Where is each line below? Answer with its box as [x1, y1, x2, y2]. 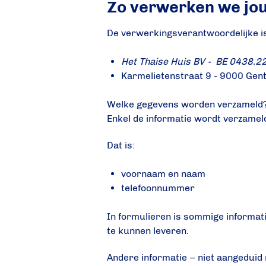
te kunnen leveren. [107, 224, 189, 236]
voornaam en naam [121, 167, 206, 179]
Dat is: [107, 139, 135, 151]
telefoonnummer [121, 182, 195, 194]
